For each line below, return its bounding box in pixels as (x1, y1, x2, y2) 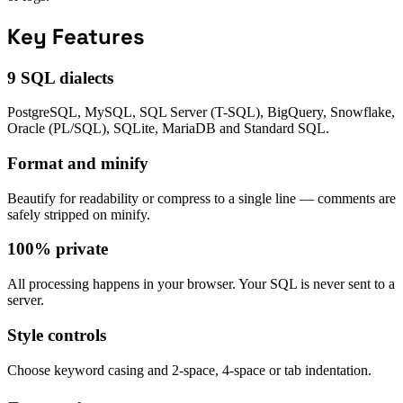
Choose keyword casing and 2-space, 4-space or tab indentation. (7, 362, 372, 378)
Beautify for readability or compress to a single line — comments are (7, 190, 396, 206)
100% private (7, 239, 108, 259)
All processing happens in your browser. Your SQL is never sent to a (7, 276, 395, 292)
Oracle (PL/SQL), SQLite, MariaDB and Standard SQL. (7, 121, 329, 137)
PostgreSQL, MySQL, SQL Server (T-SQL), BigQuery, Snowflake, (7, 104, 395, 121)
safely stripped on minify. (7, 206, 150, 222)
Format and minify (7, 153, 148, 173)
